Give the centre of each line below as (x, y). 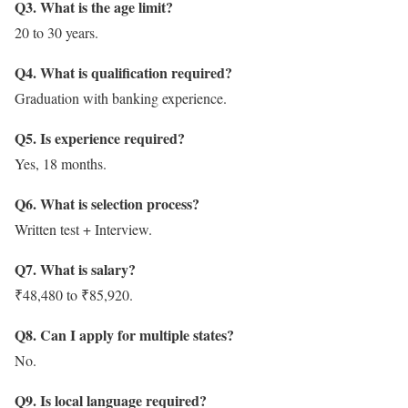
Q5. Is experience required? (100, 138)
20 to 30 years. (56, 33)
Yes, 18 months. (61, 164)
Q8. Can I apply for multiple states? (124, 335)
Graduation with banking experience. (121, 98)
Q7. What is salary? (75, 270)
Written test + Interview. (83, 229)
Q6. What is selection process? (107, 204)
